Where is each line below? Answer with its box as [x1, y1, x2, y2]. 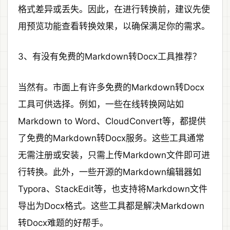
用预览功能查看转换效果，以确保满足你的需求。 [18, 21, 210, 32]
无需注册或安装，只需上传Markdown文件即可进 [18, 149, 210, 160]
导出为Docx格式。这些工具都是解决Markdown [18, 200, 204, 211]
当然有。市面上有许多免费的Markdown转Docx [18, 82, 204, 92]
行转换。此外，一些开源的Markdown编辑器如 [18, 166, 201, 177]
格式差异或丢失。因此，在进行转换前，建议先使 [18, 4, 210, 15]
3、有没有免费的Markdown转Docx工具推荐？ [18, 51, 201, 62]
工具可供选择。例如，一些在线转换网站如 [18, 99, 184, 109]
